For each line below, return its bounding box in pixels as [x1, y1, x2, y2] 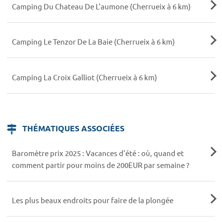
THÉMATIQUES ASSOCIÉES [20, 123, 125, 134]
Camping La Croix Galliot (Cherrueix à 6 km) [11, 72, 157, 82]
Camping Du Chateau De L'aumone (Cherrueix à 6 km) [11, 1, 191, 11]
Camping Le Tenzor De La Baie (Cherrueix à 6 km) [11, 37, 175, 47]
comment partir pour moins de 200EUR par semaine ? [11, 160, 189, 170]
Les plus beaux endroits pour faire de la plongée [11, 195, 173, 205]
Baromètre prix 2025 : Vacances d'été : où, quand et [11, 148, 184, 158]
